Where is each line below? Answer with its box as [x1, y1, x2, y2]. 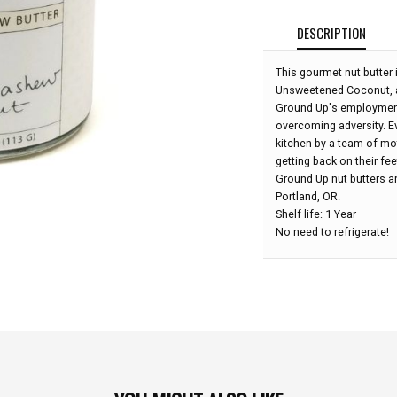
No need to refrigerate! [275, 224, 389, 238]
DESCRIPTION [296, 22, 366, 43]
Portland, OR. [275, 189, 340, 203]
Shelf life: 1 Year [275, 206, 356, 221]
